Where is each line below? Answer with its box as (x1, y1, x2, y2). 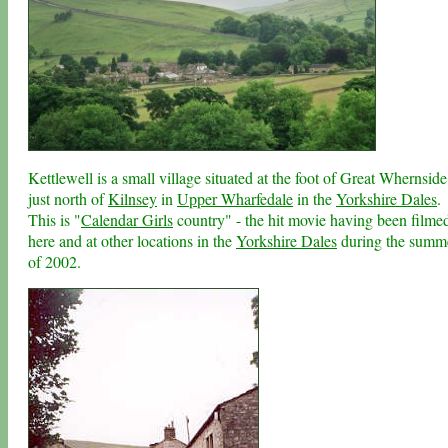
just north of (28, 188, 108, 210)
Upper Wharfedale (177, 188, 293, 210)
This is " (28, 209, 81, 231)
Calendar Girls (81, 209, 173, 231)
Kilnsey (108, 188, 157, 210)
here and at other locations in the (28, 230, 236, 252)
